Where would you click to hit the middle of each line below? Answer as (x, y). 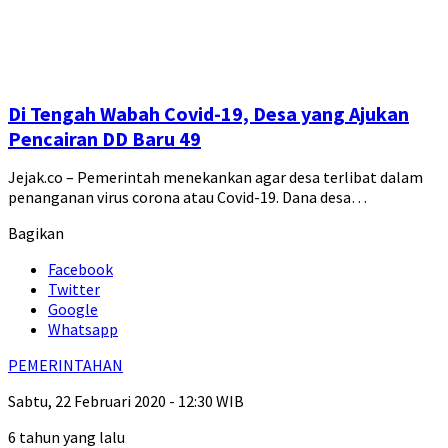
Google (73, 309)
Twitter (74, 289)
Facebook (80, 269)
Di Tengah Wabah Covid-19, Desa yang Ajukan (208, 114)
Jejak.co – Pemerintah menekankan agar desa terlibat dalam (215, 177)
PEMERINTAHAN (65, 365)
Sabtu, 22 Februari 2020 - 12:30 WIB (126, 401)
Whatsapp (83, 329)
